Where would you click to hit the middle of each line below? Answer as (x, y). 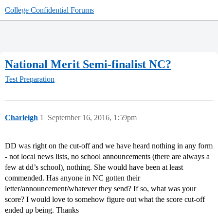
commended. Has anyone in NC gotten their (73, 178)
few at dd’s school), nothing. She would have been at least (94, 167)
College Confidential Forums (49, 10)
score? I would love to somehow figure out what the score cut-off (105, 200)
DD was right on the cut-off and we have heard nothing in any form (109, 146)
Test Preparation (30, 79)
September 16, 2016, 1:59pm (92, 118)
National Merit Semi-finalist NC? (88, 64)
